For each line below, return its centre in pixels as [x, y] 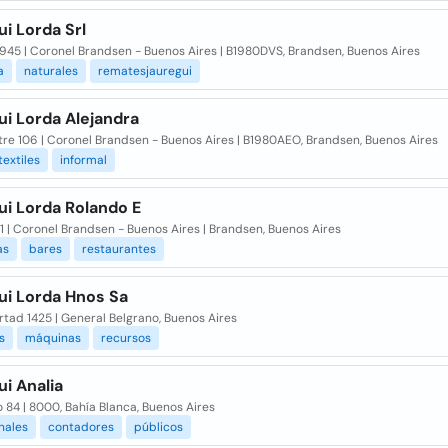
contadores [80, 427]
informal [83, 160]
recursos [125, 338]
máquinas [52, 338]
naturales [50, 71]
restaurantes [118, 249]
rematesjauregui [144, 71]
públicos [158, 427]
